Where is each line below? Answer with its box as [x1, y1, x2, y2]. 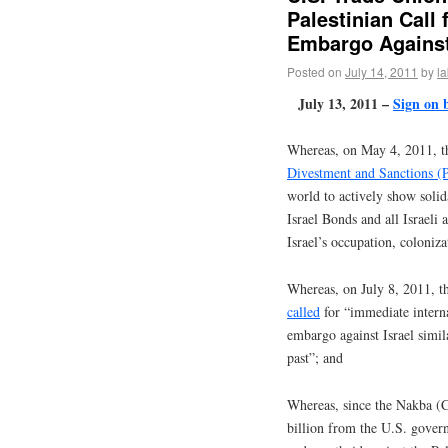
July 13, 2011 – [298, 92, 393, 114]
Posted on [287, 62, 342, 80]
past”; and [287, 348, 343, 368]
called [287, 302, 320, 322]
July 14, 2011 [345, 62, 418, 80]
